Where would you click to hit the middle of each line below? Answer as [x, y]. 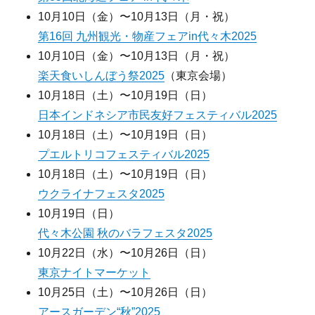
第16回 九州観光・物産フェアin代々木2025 [148, 36]
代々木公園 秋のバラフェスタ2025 [126, 233]
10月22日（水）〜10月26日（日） [126, 252]
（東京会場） [199, 75]
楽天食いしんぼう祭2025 [102, 75]
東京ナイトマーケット [95, 272]
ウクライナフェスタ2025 [102, 193]
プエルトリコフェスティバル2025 [124, 154]
